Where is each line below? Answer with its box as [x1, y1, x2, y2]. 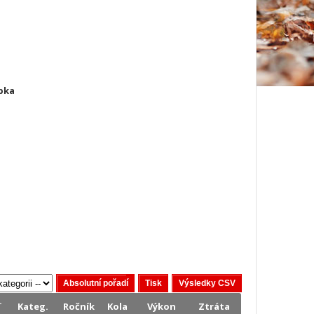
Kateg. [17, 300, 48, 313]
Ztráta [198, 300, 230, 313]
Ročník [63, 300, 95, 313]
